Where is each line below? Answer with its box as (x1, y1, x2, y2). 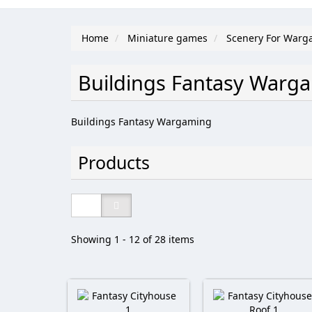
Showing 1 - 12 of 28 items (71, 233, 194, 246)
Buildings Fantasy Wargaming (71, 115, 212, 128)
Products (78, 150, 150, 174)
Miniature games (127, 31, 208, 45)
